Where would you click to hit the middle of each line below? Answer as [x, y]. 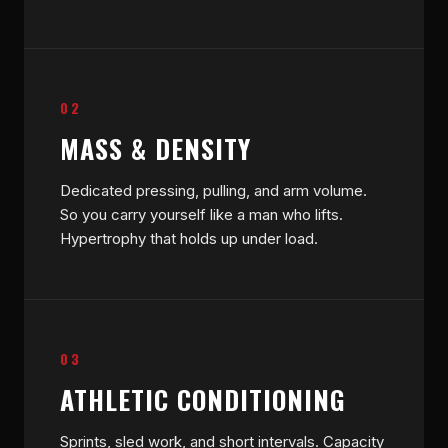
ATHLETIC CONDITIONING [203, 399]
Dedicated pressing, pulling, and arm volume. [213, 190]
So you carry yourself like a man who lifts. [201, 214]
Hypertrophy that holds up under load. [189, 238]
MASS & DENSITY [155, 148]
